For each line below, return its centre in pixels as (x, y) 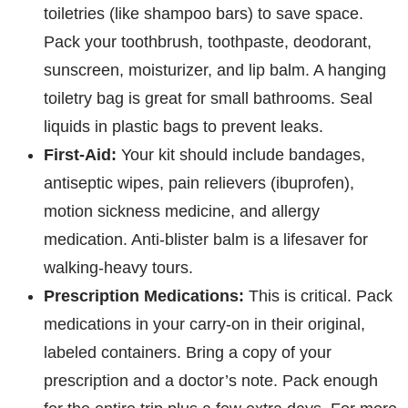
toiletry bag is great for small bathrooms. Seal (208, 99)
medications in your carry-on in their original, (204, 325)
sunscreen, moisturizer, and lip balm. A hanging (215, 71)
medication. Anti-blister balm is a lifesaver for (206, 240)
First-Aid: (80, 155)
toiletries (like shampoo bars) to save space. (204, 14)
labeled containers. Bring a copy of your (188, 353)
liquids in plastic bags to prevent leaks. (184, 127)
